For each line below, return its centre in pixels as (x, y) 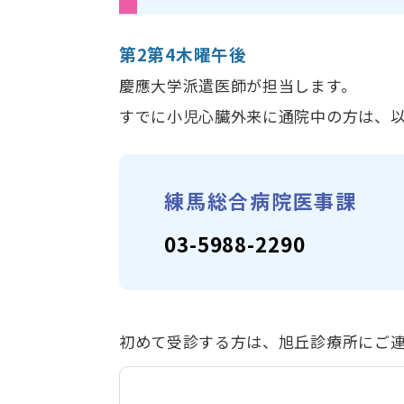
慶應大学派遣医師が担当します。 (238, 85)
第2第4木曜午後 (183, 53)
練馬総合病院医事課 (271, 200)
